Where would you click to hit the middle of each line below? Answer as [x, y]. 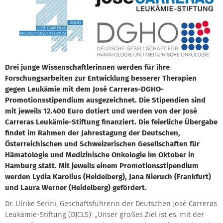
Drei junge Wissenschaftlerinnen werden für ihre [87, 67]
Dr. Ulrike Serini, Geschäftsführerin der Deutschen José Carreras [111, 204]
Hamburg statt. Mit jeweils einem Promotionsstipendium [102, 166]
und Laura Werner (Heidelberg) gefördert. [76, 188]
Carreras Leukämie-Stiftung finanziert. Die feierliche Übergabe [111, 122]
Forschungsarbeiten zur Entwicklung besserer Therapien [101, 78]
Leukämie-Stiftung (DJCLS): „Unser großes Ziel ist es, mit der [105, 215]
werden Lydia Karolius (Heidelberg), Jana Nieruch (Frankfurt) [108, 177]
